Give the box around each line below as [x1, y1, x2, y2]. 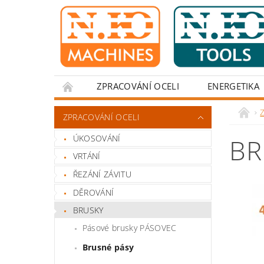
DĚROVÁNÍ [72, 186, 114, 198]
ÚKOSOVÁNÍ [72, 132, 121, 144]
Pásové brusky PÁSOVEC [82, 222, 177, 233]
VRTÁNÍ [72, 150, 101, 162]
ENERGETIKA [207, 80, 260, 92]
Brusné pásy [82, 241, 134, 253]
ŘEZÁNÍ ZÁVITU [72, 168, 131, 180]
